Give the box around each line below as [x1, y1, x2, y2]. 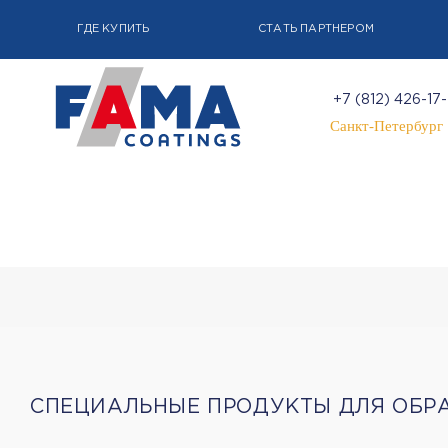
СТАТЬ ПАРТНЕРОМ [257, 24, 375, 34]
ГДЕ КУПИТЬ [77, 24, 150, 34]
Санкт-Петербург [330, 118, 444, 134]
